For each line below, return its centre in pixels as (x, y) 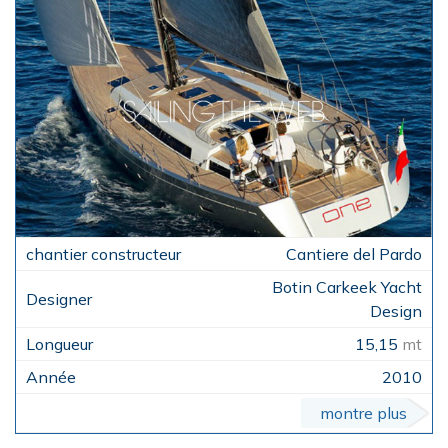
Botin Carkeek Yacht (347, 287)
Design (396, 311)
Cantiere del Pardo (354, 254)
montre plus (363, 413)
